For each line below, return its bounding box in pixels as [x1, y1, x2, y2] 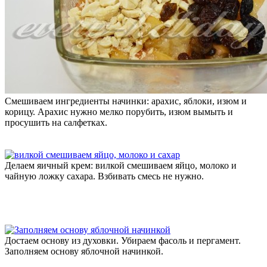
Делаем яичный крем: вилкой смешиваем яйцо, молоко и [5, 160, 237, 170]
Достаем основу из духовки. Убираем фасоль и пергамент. [5, 235, 241, 246]
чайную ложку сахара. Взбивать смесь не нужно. [5, 170, 204, 181]
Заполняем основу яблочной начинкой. [5, 246, 163, 256]
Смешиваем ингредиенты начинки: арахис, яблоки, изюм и [5, 95, 247, 106]
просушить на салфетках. [5, 117, 107, 128]
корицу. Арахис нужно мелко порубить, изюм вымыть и [5, 106, 233, 117]
